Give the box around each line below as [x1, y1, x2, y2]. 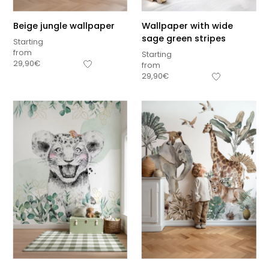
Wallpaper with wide [142, 19, 233, 32]
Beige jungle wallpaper [13, 19, 115, 32]
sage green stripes [142, 32, 226, 44]
